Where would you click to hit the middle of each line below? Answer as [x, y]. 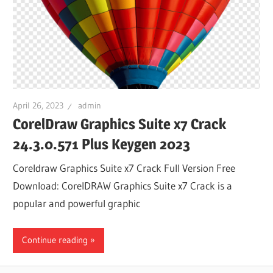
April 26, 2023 [38, 106]
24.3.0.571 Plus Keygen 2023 [102, 144]
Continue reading [55, 240]
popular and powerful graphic [77, 204]
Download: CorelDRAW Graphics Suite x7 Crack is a [123, 186]
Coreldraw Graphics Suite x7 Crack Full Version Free [124, 168]
